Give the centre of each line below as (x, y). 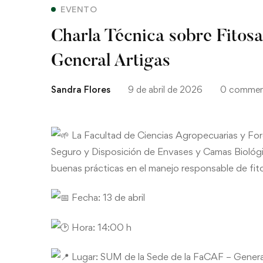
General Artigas (111, 61)
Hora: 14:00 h (100, 227)
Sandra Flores (81, 89)
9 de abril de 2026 (165, 89)
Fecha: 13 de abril (107, 197)
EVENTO (79, 9)
